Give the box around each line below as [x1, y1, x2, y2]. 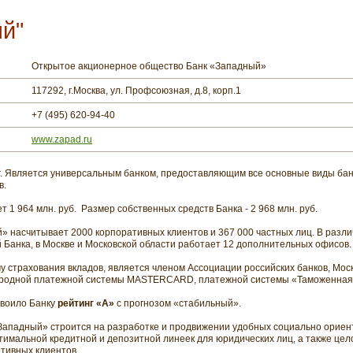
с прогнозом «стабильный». [114, 298, 241, 309]
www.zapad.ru [32, 134, 92, 145]
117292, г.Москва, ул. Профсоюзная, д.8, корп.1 [32, 85, 241, 96]
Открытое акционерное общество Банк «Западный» [32, 61, 266, 72]
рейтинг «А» [58, 298, 114, 309]
